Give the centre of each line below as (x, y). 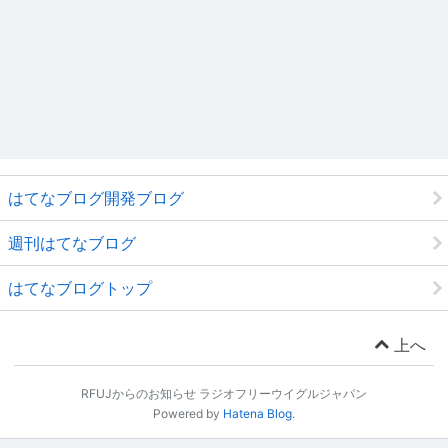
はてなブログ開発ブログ (96, 197)
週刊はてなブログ (72, 242)
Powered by (188, 413)
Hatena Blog (257, 413)
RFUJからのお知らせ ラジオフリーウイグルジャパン (224, 393)
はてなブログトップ (80, 287)
